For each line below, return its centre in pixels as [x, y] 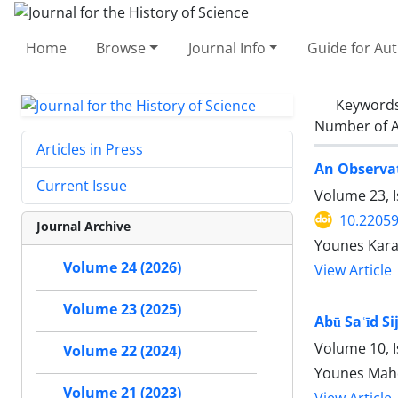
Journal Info [227, 48]
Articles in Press [90, 150]
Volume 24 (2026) [122, 268]
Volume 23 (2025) [122, 310]
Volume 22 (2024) [122, 351]
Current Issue [82, 186]
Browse [121, 48]
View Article [353, 270]
